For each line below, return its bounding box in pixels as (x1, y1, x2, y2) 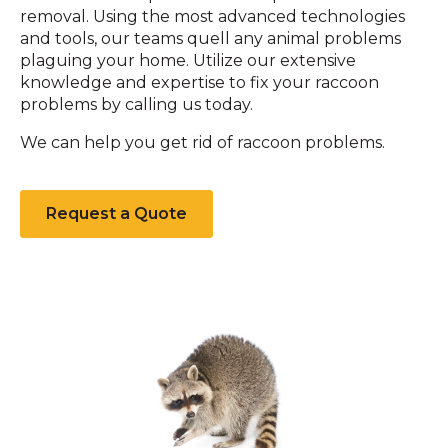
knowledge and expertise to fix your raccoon (20, 73, 379, 92)
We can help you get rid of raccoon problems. (20, 133, 389, 152)
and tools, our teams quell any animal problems (20, 29, 401, 48)
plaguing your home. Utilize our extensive (20, 51, 356, 70)
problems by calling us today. (20, 95, 253, 114)
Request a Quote (46, 204, 187, 223)
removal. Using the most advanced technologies (20, 7, 405, 26)
